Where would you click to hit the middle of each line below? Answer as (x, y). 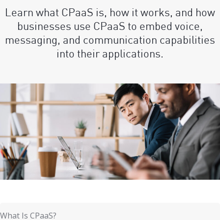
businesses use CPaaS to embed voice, (110, 26)
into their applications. (110, 53)
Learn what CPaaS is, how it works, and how (110, 12)
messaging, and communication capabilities (110, 40)
